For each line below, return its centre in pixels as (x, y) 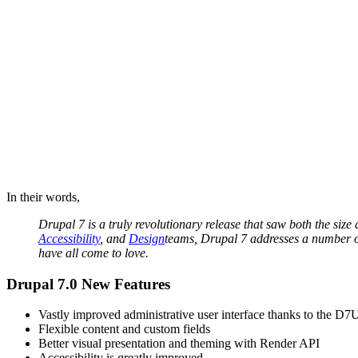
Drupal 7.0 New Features (88, 284)
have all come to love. (93, 253)
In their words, (43, 197)
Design (147, 238)
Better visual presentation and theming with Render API (179, 344)
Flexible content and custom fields (124, 329)
